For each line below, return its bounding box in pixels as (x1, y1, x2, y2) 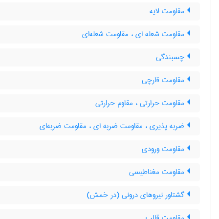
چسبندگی (156, 50, 187, 64)
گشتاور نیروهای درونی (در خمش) (87, 188, 187, 202)
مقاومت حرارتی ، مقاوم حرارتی (95, 96, 187, 110)
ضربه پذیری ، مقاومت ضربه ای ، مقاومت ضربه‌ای (40, 119, 187, 133)
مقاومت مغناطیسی (129, 165, 187, 179)
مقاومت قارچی (142, 73, 187, 87)
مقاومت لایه (150, 4, 187, 18)
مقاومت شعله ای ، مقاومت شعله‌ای (82, 27, 187, 41)
